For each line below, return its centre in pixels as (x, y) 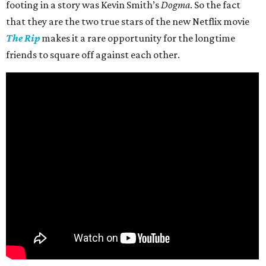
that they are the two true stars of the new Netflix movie (128, 22)
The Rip (23, 38)
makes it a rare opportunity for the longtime (137, 38)
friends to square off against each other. (93, 55)
